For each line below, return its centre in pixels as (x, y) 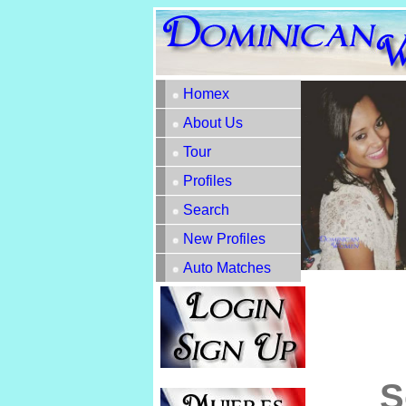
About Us (213, 123)
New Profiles (224, 239)
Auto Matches (227, 268)
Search (206, 210)
